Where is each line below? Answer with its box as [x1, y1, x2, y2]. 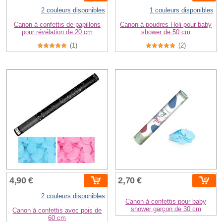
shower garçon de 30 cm [130, 205, 201, 213]
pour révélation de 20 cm [21, 28, 93, 36]
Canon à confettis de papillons [13, 20, 101, 28]
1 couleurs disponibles [149, 6, 214, 14]
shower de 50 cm [141, 28, 191, 36]
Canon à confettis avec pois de [12, 206, 102, 214]
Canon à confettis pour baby [125, 197, 207, 205]
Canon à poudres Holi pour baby [120, 20, 212, 28]
